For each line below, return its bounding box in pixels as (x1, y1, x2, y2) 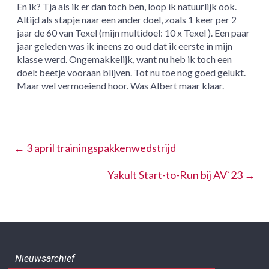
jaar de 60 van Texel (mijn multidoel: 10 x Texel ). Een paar (17, 27, 250, 39)
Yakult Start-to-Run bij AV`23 (107, 168, 244, 182)
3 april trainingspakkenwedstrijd (25, 141, 177, 155)
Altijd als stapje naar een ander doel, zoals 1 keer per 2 (17, 14, 237, 26)
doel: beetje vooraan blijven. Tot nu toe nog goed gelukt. (17, 67, 246, 79)
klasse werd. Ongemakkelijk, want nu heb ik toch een (17, 53, 232, 65)
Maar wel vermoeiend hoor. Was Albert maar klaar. (17, 80, 225, 92)
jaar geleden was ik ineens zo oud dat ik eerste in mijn (17, 40, 233, 52)
